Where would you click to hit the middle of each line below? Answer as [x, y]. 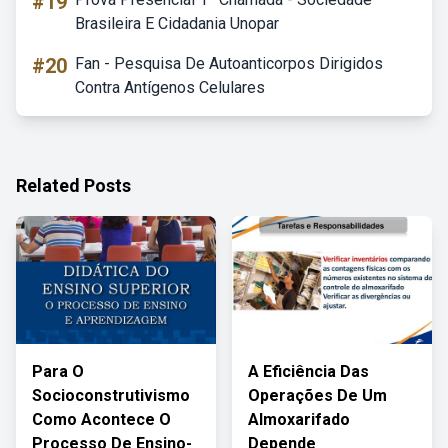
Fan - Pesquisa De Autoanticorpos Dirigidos [229, 63]
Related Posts [73, 185]
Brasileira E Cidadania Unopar [177, 23]
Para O [58, 371]
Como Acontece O [101, 419]
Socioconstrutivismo [111, 395]
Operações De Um [317, 395]
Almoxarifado [299, 419]
